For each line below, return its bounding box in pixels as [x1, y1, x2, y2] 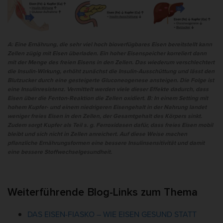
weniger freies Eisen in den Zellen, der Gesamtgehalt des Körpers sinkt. [7, 111, 202, 120]
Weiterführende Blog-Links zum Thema [7, 187, 198, 198]
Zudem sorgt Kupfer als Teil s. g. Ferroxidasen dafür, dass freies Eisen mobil [7, 120, 213, 129]
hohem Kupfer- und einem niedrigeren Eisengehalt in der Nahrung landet [7, 102, 207, 111]
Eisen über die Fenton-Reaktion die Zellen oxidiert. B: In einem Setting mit [7, 93, 208, 103]
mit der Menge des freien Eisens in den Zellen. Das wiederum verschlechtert [7, 57, 215, 67]
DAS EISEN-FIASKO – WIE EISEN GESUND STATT [27, 208, 197, 220]
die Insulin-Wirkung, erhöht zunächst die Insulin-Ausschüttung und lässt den [7, 66, 215, 76]
